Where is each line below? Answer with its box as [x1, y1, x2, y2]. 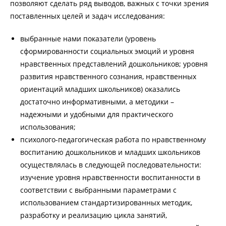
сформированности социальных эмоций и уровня [20, 46, 194, 56]
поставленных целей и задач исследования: [10, 11, 165, 21]
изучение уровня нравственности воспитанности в [20, 172, 200, 182]
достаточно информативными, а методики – [20, 96, 174, 106]
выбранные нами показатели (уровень [20, 33, 156, 43]
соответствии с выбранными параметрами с [20, 185, 177, 195]
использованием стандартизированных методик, [20, 197, 192, 207]
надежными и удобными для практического [20, 109, 173, 119]
